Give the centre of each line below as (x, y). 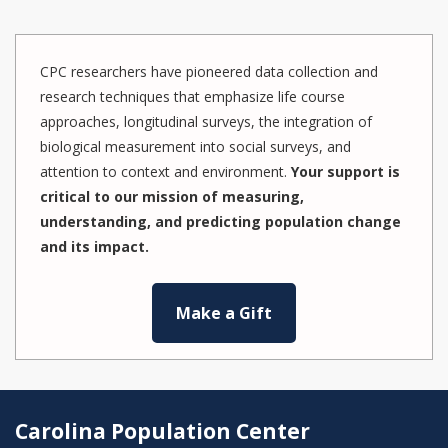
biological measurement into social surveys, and (195, 146)
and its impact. (94, 246)
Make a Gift (224, 313)
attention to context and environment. (165, 171)
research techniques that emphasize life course (192, 96)
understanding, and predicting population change (220, 221)
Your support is (345, 171)
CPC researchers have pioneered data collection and (209, 71)
